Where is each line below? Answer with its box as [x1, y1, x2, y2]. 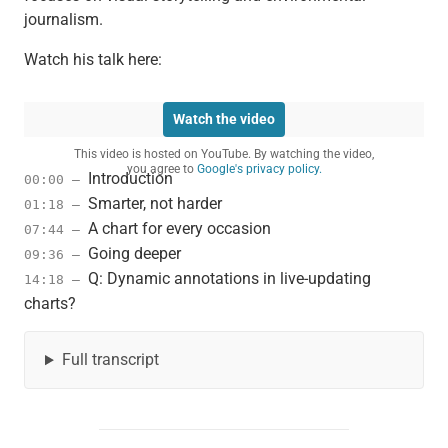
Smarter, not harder [87, 194, 222, 214]
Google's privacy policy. [196, 162, 322, 177]
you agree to [126, 162, 197, 177]
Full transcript [61, 350, 159, 370]
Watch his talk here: [23, 50, 162, 70]
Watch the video [173, 111, 275, 128]
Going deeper [87, 244, 181, 264]
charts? [23, 294, 76, 314]
